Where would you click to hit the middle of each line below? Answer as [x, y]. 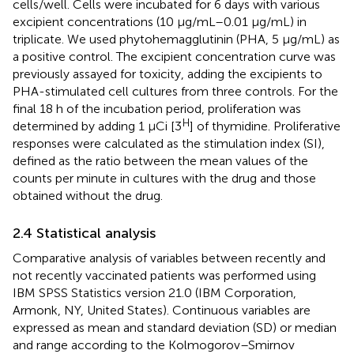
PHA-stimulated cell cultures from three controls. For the [175, 91]
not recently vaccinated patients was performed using [164, 275]
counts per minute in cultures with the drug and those [164, 178]
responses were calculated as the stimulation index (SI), [169, 143]
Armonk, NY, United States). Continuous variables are [162, 310]
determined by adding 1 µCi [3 [97, 126]
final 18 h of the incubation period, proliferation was [157, 108]
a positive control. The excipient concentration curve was [174, 56]
